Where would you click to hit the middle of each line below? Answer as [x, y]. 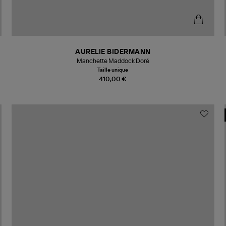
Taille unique [113, 70]
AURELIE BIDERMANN [113, 52]
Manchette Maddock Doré [113, 61]
